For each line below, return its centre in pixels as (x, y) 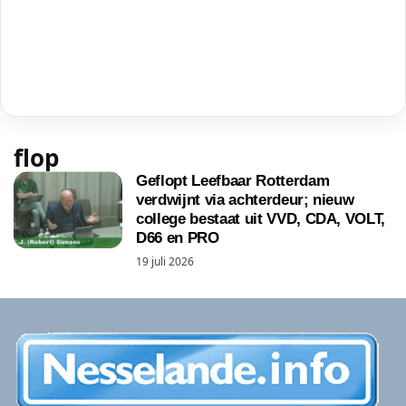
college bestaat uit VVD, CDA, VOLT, (261, 219)
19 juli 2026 (165, 261)
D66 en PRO (178, 238)
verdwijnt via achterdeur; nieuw (245, 200)
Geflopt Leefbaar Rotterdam (233, 181)
